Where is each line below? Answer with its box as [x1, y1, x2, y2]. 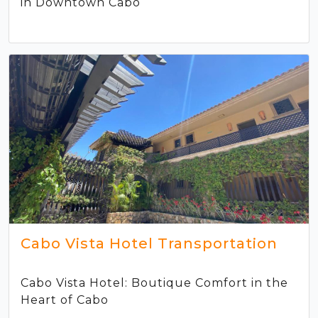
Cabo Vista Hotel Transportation [21, 234, 278, 252]
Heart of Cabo [21, 292, 109, 307]
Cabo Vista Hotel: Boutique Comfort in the [21, 275, 288, 290]
